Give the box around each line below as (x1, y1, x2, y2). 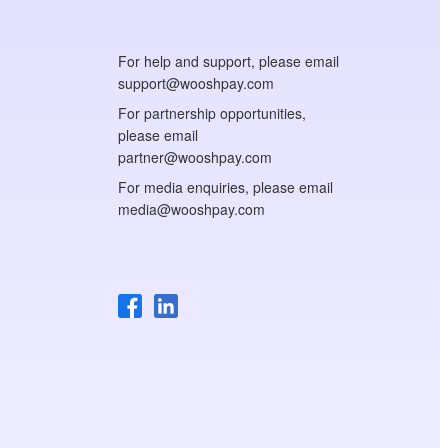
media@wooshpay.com (117, 199, 265, 220)
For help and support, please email (117, 51, 339, 72)
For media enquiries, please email (117, 177, 333, 198)
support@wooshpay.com (117, 73, 274, 94)
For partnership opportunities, (117, 103, 306, 124)
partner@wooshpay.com (117, 147, 272, 168)
